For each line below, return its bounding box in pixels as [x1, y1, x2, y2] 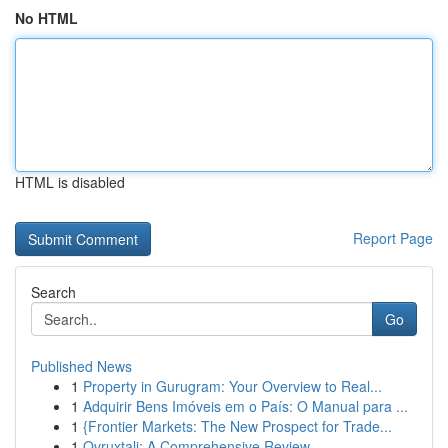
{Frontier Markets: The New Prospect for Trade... [83, 416, 392, 436]
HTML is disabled [15, 172, 125, 192]
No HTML [15, 8, 78, 28]
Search [31, 282, 76, 302]
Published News [31, 356, 132, 376]
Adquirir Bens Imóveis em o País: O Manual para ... [83, 396, 408, 416]
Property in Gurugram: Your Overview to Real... [83, 376, 382, 396]
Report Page [353, 228, 433, 248]
